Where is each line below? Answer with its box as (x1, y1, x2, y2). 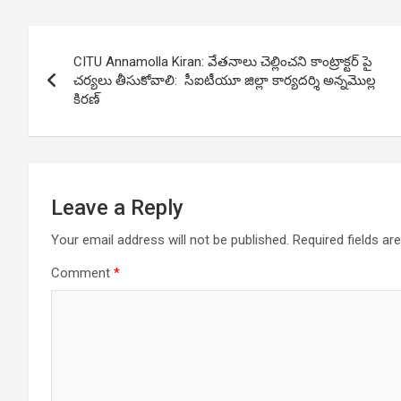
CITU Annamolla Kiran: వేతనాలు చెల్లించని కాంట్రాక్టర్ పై (73, 54, 372, 71)
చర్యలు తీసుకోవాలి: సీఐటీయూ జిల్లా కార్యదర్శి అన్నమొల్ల (73, 73, 376, 90)
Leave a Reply (51, 195, 183, 221)
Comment (51, 265, 114, 282)
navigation (28, 63, 161, 98)
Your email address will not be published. (51, 232, 289, 249)
